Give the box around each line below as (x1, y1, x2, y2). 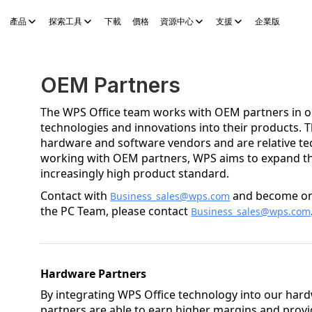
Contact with (40, 188, 111, 203)
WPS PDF (95, 42, 148, 56)
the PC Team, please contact (40, 203, 192, 219)
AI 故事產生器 (193, 42, 264, 56)
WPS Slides (36, 42, 95, 56)
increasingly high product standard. (40, 166, 230, 181)
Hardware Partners (40, 266, 147, 281)
